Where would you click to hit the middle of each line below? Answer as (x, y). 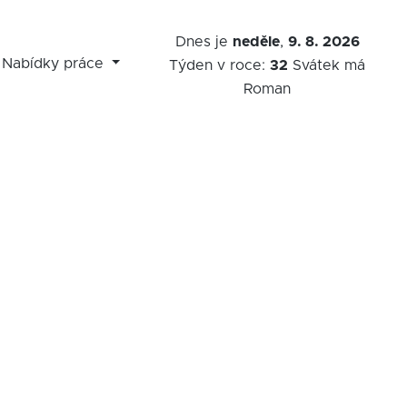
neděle (256, 42)
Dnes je (203, 42)
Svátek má (327, 65)
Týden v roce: (220, 65)
